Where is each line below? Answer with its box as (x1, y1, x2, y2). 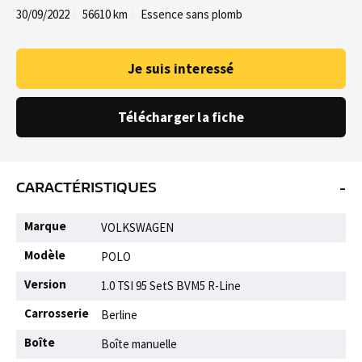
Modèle (24, 247, 65, 263)
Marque (24, 218, 66, 234)
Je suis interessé (128, 60, 234, 78)
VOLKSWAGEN (101, 220, 174, 235)
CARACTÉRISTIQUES (16, 179, 157, 196)
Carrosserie (24, 305, 89, 321)
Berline (101, 307, 137, 322)
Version (24, 276, 66, 292)
